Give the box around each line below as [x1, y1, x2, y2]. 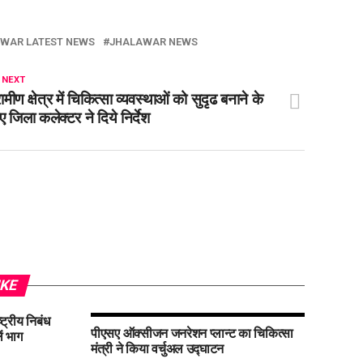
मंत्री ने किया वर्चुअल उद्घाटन [91, 338, 224, 357]
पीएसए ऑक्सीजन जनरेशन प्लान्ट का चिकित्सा [91, 322, 294, 342]
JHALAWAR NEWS [109, 36, 198, 48]
